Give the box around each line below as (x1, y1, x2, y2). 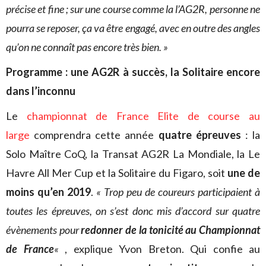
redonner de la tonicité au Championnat (81, 223, 261, 236)
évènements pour (6, 223, 81, 236)
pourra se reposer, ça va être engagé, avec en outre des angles (6, 21, 260, 34)
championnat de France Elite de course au (26, 109, 261, 122)
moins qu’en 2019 (6, 185, 91, 198)
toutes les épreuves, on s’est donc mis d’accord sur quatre (6, 204, 260, 217)
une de (227, 166, 260, 179)
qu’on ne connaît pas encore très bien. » (6, 40, 168, 53)
